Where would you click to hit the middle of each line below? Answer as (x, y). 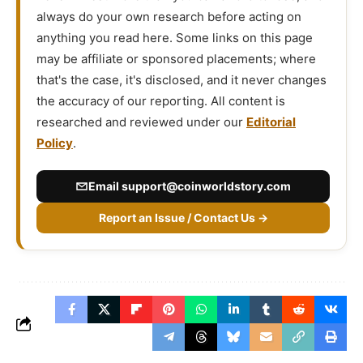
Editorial (271, 122)
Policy (55, 143)
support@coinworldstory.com (206, 186)
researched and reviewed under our (141, 122)
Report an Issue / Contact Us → (183, 218)
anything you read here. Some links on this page (175, 38)
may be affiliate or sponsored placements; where (176, 59)
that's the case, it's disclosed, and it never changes (181, 80)
